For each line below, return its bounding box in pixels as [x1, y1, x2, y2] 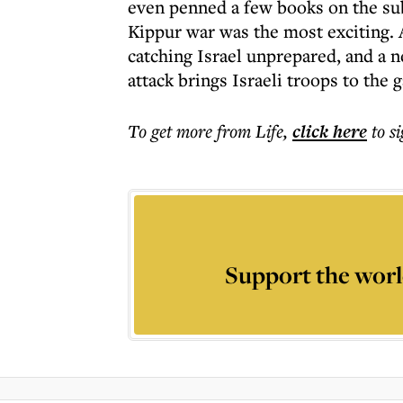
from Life [217, 119, 283, 143]
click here [292, 119, 367, 144]
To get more [128, 119, 217, 143]
